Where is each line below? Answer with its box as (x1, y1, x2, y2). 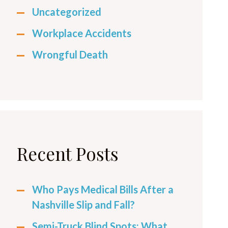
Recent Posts (17, 141, 119, 166)
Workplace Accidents (32, 27, 131, 40)
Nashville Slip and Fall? (32, 198, 135, 211)
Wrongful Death (32, 48, 108, 61)
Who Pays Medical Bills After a (32, 183, 174, 196)
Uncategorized (32, 6, 101, 18)
